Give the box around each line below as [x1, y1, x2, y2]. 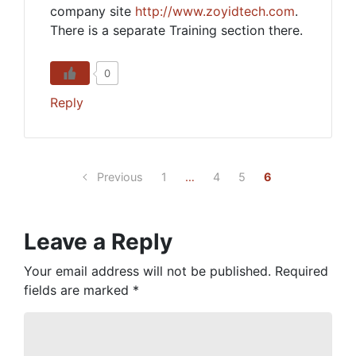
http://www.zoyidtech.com [135, 3, 295, 19]
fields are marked [24, 282, 133, 298]
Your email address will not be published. [24, 263, 271, 279]
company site [50, 3, 135, 19]
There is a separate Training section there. [50, 22, 303, 38]
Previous [97, 170, 144, 184]
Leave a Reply [24, 228, 172, 255]
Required [275, 263, 328, 279]
